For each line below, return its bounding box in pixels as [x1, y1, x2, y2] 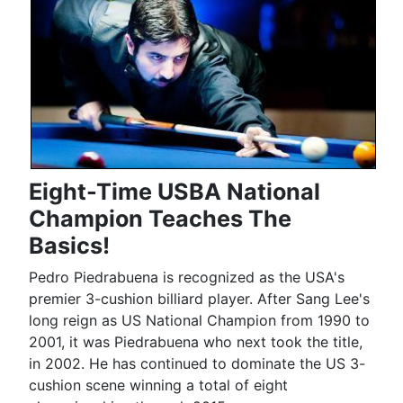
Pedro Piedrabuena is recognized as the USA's [29, 268, 345, 287]
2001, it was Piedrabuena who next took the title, [29, 333, 363, 352]
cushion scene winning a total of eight [29, 376, 288, 395]
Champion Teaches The [29, 205, 291, 233]
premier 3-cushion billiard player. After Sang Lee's [29, 290, 370, 309]
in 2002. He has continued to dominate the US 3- [29, 354, 365, 373]
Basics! [29, 232, 110, 260]
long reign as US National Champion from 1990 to [29, 311, 370, 330]
